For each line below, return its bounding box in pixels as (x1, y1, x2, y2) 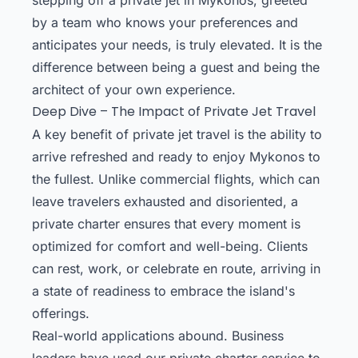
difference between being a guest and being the (32, 58, 320, 75)
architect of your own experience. (32, 81, 236, 97)
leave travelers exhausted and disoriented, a (32, 193, 298, 209)
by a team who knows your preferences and (32, 14, 298, 30)
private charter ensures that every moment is (32, 215, 300, 232)
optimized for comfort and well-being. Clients (32, 237, 308, 254)
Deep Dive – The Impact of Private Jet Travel (32, 101, 316, 121)
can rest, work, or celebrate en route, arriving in (32, 260, 320, 276)
